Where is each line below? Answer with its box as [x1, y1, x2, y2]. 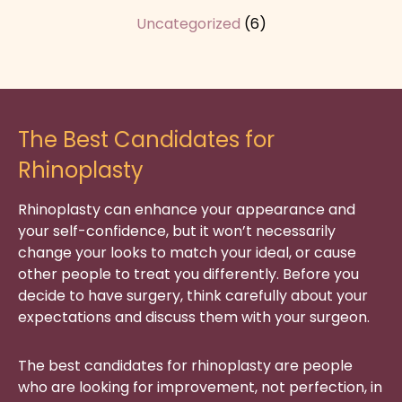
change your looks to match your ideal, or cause [18, 242, 356, 264]
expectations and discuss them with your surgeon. [18, 307, 370, 328]
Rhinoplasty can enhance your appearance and [18, 199, 355, 221]
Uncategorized [135, 13, 240, 35]
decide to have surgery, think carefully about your [18, 285, 368, 307]
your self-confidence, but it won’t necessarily [18, 221, 336, 242]
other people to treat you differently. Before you [18, 264, 359, 285]
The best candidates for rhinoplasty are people [18, 355, 353, 377]
